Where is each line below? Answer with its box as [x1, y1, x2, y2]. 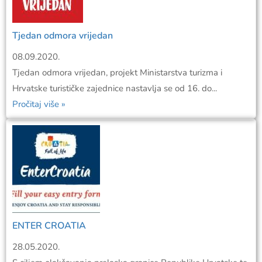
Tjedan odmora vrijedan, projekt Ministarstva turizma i [12, 66, 222, 78]
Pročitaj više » [12, 98, 65, 110]
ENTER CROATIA [12, 219, 86, 232]
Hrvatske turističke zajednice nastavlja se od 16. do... [12, 82, 217, 94]
